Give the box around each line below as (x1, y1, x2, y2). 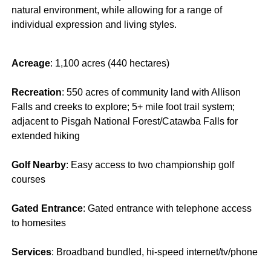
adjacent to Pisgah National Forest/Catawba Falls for (11, 116, 238, 126)
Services (11, 246, 51, 257)
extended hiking (11, 130, 80, 141)
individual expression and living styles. (11, 19, 177, 30)
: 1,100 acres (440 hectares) (50, 57, 169, 68)
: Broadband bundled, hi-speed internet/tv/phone (51, 246, 258, 257)
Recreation (11, 87, 62, 97)
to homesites (11, 217, 66, 228)
